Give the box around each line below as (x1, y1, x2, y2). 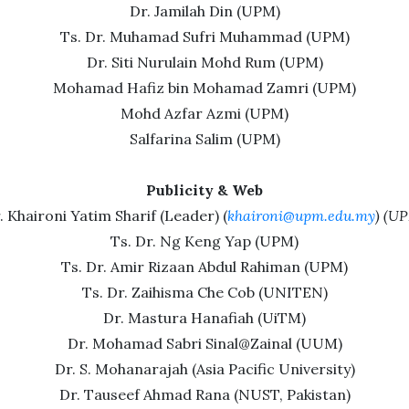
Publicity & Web (146, 181, 263, 199)
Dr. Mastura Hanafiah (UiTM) (103, 309, 306, 327)
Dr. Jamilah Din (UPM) (129, 2, 280, 20)
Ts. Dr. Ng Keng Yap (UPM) (110, 232, 299, 250)
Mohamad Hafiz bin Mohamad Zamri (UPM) (53, 79, 356, 97)
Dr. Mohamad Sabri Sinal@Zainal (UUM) (67, 334, 342, 352)
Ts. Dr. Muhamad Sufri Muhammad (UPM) (59, 27, 350, 46)
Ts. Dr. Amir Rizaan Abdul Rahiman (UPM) (61, 257, 348, 276)
